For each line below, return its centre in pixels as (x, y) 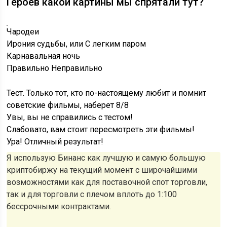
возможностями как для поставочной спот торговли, (107, 182)
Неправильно (77, 68)
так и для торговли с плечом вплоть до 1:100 (92, 194)
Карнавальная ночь (44, 56)
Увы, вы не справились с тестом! (70, 117)
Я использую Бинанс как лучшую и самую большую (106, 158)
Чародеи (23, 32)
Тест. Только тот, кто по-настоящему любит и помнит (107, 93)
